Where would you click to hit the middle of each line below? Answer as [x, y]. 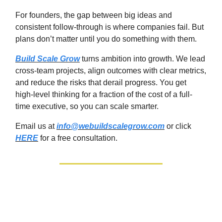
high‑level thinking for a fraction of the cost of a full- [104, 94]
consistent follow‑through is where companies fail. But [110, 27]
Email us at [36, 126]
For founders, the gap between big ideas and [94, 15]
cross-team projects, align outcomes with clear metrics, [111, 70]
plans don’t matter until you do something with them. [106, 39]
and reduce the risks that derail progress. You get [101, 82]
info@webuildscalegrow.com [111, 126]
